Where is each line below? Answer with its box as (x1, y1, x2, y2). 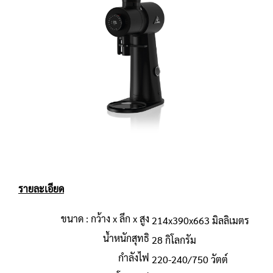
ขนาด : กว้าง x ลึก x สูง (61, 212, 149, 225)
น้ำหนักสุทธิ (103, 232, 149, 244)
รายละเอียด (18, 182, 64, 195)
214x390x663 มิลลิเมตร (152, 214, 249, 227)
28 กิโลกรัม (152, 233, 196, 246)
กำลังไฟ (118, 251, 149, 264)
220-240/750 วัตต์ (152, 253, 228, 266)
